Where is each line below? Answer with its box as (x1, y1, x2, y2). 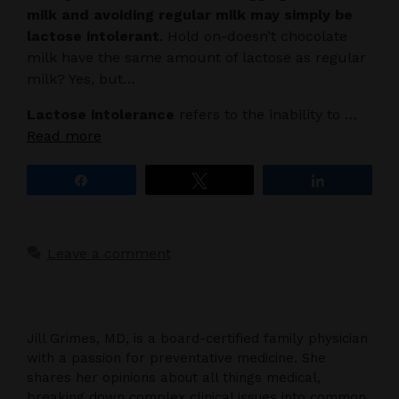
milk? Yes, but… (27, 69, 135, 87)
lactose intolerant (27, 27, 159, 45)
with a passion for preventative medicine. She (27, 349, 326, 366)
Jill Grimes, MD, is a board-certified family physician (27, 330, 368, 346)
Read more (27, 126, 102, 144)
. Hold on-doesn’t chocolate (159, 27, 347, 45)
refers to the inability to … (175, 105, 357, 123)
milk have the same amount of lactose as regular (27, 48, 366, 66)
